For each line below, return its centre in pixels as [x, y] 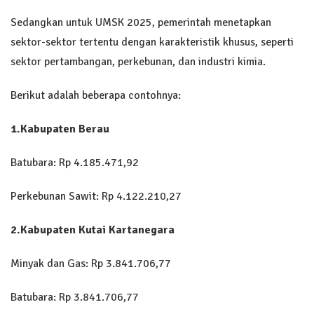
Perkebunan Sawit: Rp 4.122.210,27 [96, 196]
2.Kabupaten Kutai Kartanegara [93, 230]
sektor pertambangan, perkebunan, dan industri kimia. [138, 61]
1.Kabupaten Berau [60, 129]
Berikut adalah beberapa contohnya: [96, 95]
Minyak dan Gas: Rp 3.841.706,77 [91, 263]
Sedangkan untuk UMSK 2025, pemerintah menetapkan [141, 22]
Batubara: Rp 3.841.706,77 [75, 297]
